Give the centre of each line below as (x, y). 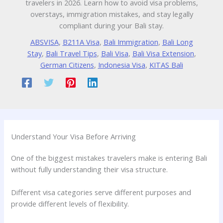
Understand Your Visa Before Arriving (74, 137)
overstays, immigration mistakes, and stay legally (111, 14)
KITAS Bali (166, 65)
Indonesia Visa (121, 65)
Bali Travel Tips (71, 54)
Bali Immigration (131, 42)
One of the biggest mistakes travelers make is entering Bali (109, 158)
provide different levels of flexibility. (70, 204)
